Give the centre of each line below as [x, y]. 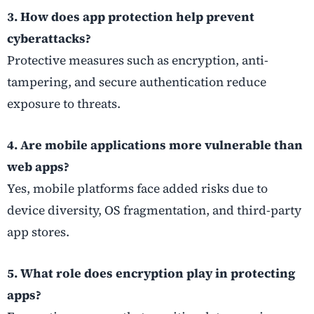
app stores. [38, 232]
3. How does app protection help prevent [131, 16]
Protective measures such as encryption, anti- [138, 60]
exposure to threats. [64, 103]
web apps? [38, 166]
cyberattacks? [49, 38]
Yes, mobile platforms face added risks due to [137, 188]
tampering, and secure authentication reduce [137, 82]
